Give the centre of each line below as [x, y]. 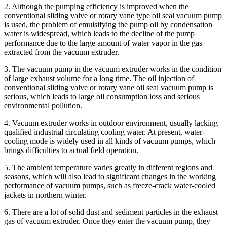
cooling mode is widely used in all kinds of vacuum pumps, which [110, 141]
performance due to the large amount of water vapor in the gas [103, 43]
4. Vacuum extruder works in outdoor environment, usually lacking [111, 123]
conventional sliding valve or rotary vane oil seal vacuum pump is [109, 87]
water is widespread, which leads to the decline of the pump [99, 33]
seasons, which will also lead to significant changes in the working [110, 176]
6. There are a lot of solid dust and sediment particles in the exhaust [111, 212]
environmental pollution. [43, 105]
